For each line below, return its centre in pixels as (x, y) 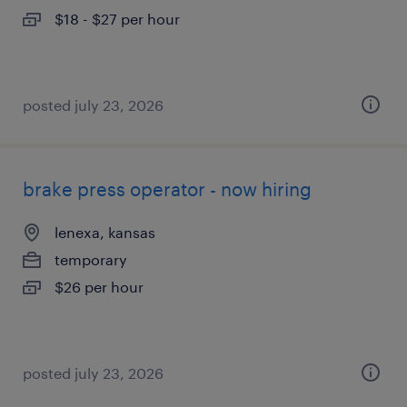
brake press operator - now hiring (167, 189)
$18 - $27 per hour (117, 19)
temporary (91, 259)
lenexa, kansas (105, 232)
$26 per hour (99, 287)
